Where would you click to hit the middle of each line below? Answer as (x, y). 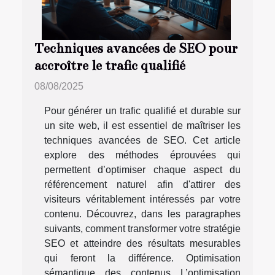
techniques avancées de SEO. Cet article (142, 141)
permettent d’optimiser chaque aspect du (142, 170)
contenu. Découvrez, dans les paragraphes (142, 214)
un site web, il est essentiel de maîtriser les (142, 126)
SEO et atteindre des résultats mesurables (142, 244)
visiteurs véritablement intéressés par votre (142, 199)
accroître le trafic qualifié (110, 66)
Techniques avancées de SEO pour (136, 49)
